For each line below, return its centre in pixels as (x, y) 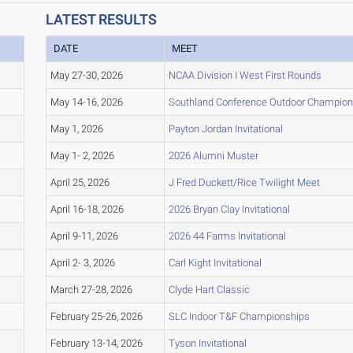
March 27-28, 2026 (91, 290)
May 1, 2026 (76, 129)
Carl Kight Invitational (215, 263)
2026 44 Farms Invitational (227, 236)
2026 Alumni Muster (213, 156)
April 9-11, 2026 (84, 236)
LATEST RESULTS (101, 20)
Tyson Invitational (207, 344)
